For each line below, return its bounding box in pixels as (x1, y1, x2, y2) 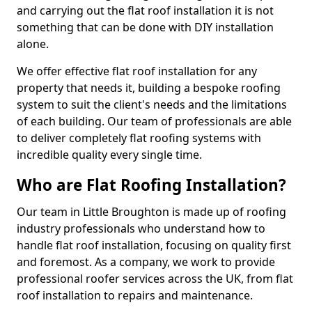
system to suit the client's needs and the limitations (17, 97, 287, 112)
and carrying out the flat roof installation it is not (17, 3, 274, 18)
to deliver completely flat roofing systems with (17, 130, 261, 146)
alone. (17, 36, 49, 52)
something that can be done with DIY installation (17, 19, 274, 35)
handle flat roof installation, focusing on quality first (17, 237, 291, 253)
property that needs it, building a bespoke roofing (17, 80, 281, 95)
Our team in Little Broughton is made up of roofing (17, 204, 286, 219)
